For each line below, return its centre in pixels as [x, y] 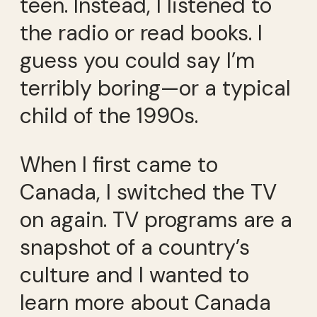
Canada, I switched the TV [148, 192]
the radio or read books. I [141, 33]
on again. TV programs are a [156, 220]
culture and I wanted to [134, 275]
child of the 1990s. [109, 116]
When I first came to [119, 165]
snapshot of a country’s [135, 248]
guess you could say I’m [137, 61]
